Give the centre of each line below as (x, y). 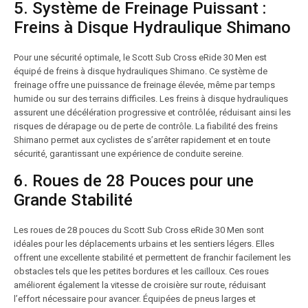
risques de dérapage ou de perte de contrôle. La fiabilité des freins (146, 126)
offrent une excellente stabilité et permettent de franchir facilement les (152, 257)
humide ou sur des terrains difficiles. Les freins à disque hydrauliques (151, 99)
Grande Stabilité (73, 200)
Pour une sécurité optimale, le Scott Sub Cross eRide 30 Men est (140, 57)
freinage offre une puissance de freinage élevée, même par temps (144, 85)
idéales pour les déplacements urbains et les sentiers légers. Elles (144, 244)
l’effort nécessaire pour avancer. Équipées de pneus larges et (135, 299)
